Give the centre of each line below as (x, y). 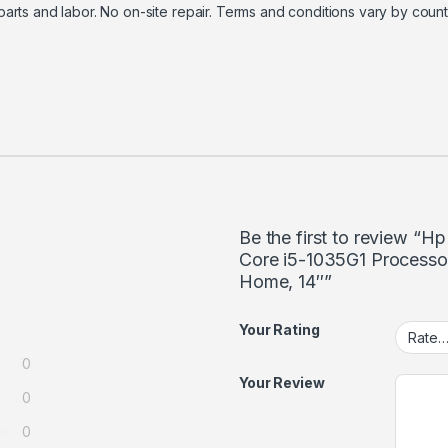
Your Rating (279, 330)
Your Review (282, 382)
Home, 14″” (285, 282)
